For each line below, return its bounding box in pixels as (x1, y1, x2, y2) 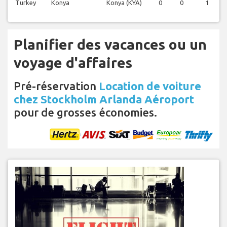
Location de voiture (99, 80, 201, 93)
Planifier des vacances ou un (14, 36, 207, 53)
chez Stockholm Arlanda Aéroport (14, 93, 194, 106)
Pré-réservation (14, 80, 99, 93)
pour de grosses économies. (14, 106, 157, 119)
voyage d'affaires (14, 55, 132, 71)
